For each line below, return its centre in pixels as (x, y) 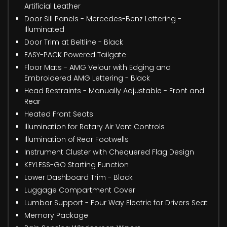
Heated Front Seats (59, 114)
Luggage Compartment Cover (80, 190)
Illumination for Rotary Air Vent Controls (94, 126)
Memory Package (56, 215)
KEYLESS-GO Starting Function (77, 164)
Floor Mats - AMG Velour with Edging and (98, 67)
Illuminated (44, 29)
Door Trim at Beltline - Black (74, 42)
